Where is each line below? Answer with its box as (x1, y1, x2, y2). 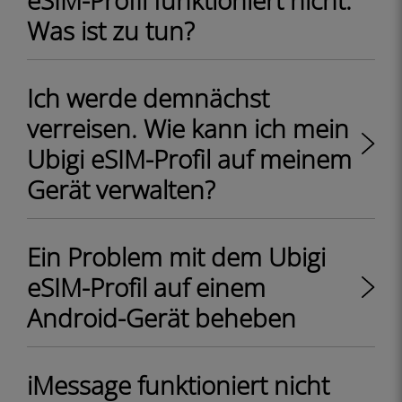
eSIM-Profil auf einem (27, 270, 266, 304)
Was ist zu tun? (27, 13, 195, 48)
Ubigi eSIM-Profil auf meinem (27, 142, 352, 176)
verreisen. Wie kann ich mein (27, 111, 349, 145)
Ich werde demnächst (27, 81, 269, 115)
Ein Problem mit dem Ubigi (27, 240, 326, 274)
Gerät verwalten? (27, 172, 215, 206)
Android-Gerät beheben (27, 301, 296, 335)
